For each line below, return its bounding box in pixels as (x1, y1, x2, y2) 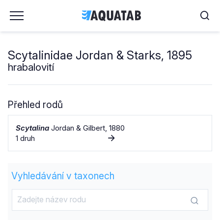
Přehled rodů (7, 99, 63, 110)
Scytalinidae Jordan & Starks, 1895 (8, 48, 192, 62)
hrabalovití (8, 61, 54, 73)
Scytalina (16, 123, 49, 133)
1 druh (16, 134, 35, 143)
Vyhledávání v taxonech (11, 170, 114, 182)
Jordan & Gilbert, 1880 (49, 123, 125, 133)
